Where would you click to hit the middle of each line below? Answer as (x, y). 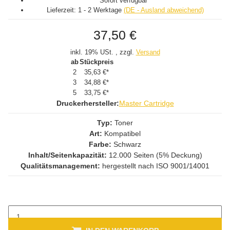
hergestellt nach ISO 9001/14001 (155, 166)
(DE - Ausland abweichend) (164, 10)
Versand (148, 52)
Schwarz (127, 144)
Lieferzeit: (62, 10)
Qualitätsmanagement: (60, 166)
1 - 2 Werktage (101, 10)
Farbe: (101, 144)
